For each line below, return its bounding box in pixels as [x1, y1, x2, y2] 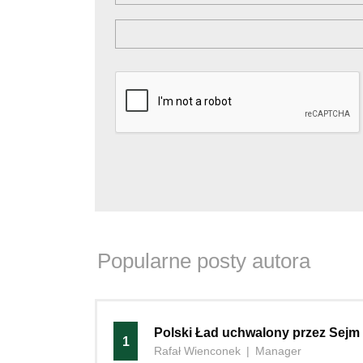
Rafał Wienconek [154, 344, 241, 357]
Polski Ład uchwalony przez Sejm [154, 326, 360, 340]
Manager [255, 344, 301, 357]
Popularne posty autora [97, 249, 310, 273]
